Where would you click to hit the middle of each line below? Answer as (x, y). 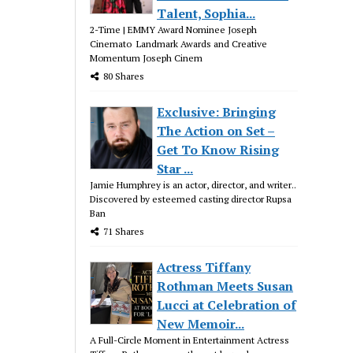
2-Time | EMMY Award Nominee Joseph (174, 29)
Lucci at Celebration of (227, 305)
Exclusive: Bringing (217, 111)
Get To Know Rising (218, 149)
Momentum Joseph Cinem (147, 58)
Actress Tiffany (204, 267)
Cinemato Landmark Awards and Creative (179, 43)
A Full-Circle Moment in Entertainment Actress (190, 340)
